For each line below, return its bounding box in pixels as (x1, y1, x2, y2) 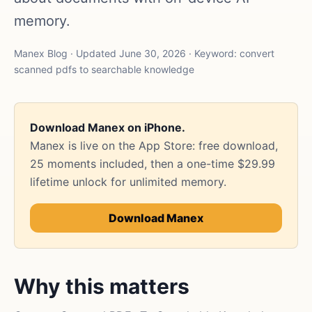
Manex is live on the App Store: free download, (30, 139, 278, 153)
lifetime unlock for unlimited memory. (30, 175, 226, 189)
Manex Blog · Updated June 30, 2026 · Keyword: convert (14, 47, 274, 59)
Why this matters (14, 274, 189, 299)
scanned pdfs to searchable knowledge (14, 63, 194, 75)
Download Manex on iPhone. (30, 120, 185, 134)
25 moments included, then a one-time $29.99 (30, 157, 275, 171)
